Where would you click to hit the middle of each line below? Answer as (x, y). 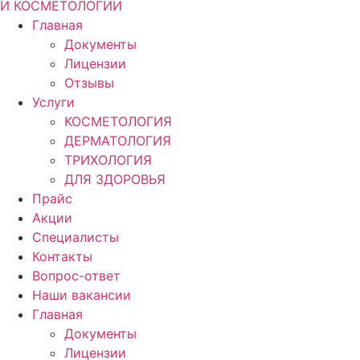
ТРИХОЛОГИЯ (108, 160)
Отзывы (89, 83)
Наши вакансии (82, 295)
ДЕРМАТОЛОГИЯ (118, 141)
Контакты (62, 256)
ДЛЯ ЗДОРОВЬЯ (115, 179)
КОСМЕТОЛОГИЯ (118, 121)
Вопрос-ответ (76, 276)
